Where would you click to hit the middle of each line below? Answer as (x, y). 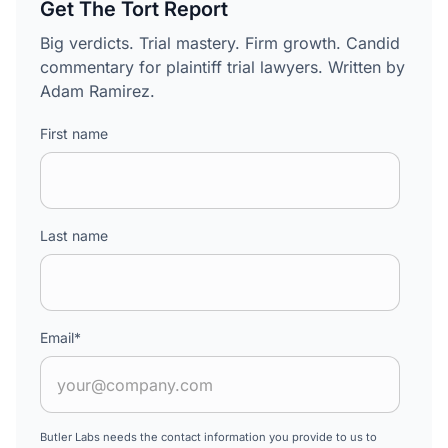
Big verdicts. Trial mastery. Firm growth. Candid (220, 43)
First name (74, 134)
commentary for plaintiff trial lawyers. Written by (222, 67)
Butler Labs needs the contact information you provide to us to (208, 437)
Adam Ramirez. (97, 91)
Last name (74, 236)
